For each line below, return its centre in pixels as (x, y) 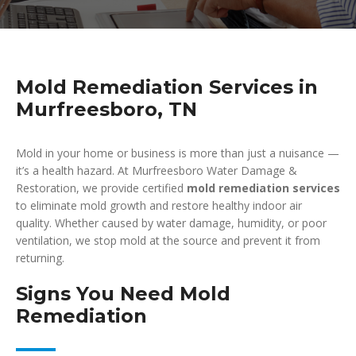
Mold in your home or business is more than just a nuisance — (178, 153)
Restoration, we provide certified (101, 188)
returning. (40, 258)
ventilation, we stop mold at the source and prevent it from (168, 240)
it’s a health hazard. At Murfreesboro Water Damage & (157, 170)
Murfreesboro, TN (106, 109)
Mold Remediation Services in (167, 87)
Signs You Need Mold (123, 294)
